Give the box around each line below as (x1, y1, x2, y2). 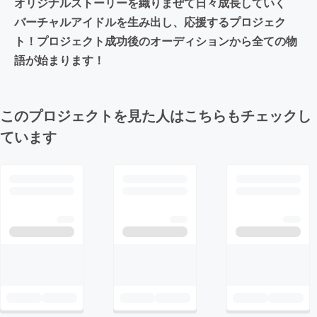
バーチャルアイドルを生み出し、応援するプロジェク (14, 13, 286, 30)
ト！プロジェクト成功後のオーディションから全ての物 (14, 32, 297, 49)
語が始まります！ (14, 51, 105, 68)
